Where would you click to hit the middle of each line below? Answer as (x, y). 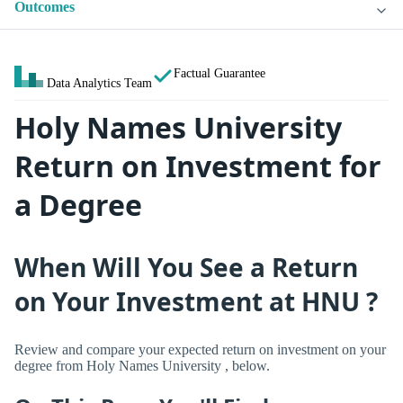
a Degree (78, 205)
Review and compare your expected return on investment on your (200, 349)
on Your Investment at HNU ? (196, 301)
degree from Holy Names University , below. (142, 365)
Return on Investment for (198, 166)
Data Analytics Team (99, 83)
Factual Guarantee (219, 73)
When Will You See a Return (186, 267)
